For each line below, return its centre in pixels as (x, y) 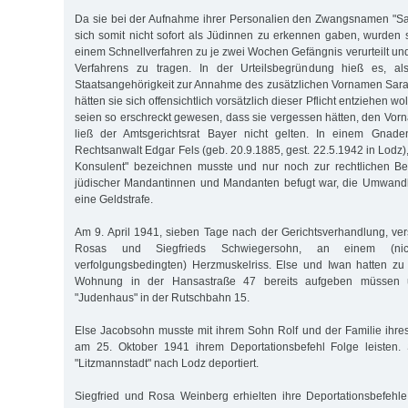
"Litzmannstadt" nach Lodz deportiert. (167, 363)
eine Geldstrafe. (114, 199)
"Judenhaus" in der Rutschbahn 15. (162, 297)
